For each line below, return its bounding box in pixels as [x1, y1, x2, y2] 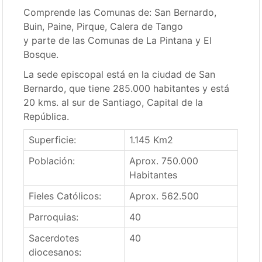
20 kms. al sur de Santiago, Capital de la [23, 96, 204, 108]
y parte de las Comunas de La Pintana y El [23, 35, 212, 46]
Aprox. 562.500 [129, 190, 199, 202]
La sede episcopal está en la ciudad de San [23, 68, 216, 80]
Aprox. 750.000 [129, 155, 199, 167]
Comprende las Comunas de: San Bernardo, [23, 6, 217, 18]
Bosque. [23, 49, 59, 60]
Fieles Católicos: [29, 190, 102, 202]
